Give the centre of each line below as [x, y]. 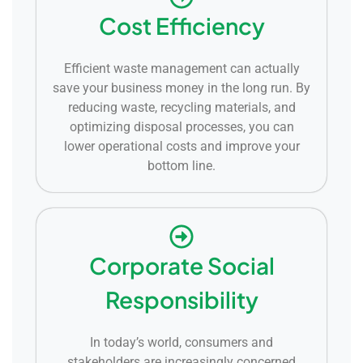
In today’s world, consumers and [181, 342]
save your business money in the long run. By [181, 88]
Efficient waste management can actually [181, 68]
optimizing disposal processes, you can [181, 126]
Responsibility [181, 299]
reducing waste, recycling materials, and [181, 107]
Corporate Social [181, 265]
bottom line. [181, 165]
